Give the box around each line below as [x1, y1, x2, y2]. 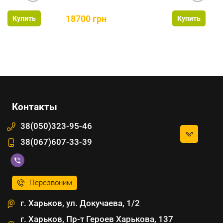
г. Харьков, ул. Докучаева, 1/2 [20, 198, 140, 209]
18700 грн [66, 13, 107, 24]
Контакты [12, 101, 57, 113]
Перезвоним [29, 178, 72, 188]
